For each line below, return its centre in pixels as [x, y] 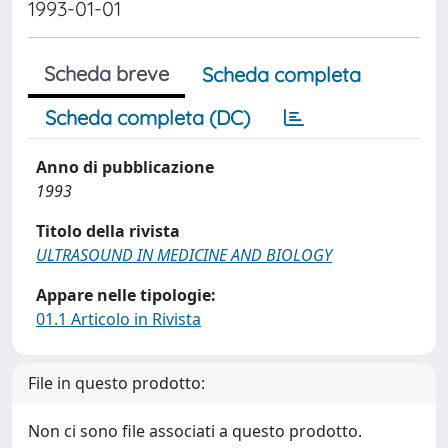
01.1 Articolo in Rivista [118, 319]
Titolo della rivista [108, 231]
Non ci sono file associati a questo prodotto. [195, 431]
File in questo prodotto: [116, 383]
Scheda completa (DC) [147, 117]
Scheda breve [106, 73]
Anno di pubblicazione [125, 167]
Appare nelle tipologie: [126, 295]
